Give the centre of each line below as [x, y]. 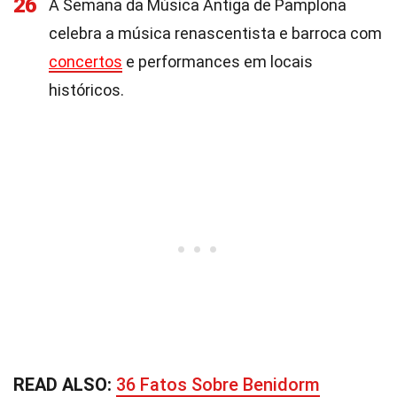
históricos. [86, 90]
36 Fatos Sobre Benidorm [218, 385]
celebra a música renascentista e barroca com [215, 33]
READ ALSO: [65, 385]
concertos [86, 62]
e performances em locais [218, 62]
